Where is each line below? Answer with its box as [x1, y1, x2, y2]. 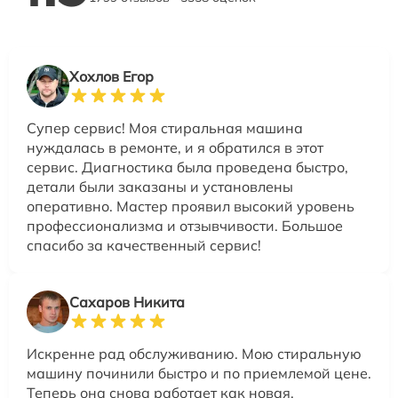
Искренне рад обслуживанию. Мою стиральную [27, 345, 362, 363]
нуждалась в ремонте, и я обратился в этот [27, 139, 323, 157]
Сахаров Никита [69, 293, 185, 312]
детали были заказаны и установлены [27, 178, 293, 196]
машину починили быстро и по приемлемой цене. [27, 364, 371, 383]
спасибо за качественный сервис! [27, 236, 261, 255]
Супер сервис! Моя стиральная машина [27, 119, 303, 138]
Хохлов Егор [69, 68, 154, 86]
